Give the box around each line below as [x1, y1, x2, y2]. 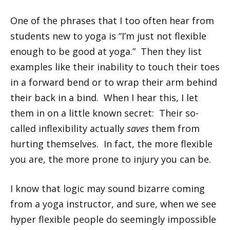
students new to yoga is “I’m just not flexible [10, 29, 206, 42]
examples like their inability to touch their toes [10, 60, 220, 73]
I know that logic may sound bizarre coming [10, 182, 205, 195]
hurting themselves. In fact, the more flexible [10, 137, 213, 150]
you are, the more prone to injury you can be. [10, 152, 211, 165]
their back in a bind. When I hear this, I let [10, 91, 198, 104]
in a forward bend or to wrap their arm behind [10, 75, 217, 88]
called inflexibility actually [10, 122, 127, 135]
